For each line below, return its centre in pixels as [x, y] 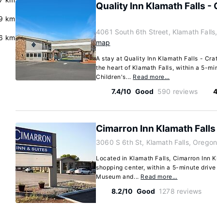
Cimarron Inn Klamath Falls [156, 129]
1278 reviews [180, 191]
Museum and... [118, 177]
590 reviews [178, 91]
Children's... [115, 77]
